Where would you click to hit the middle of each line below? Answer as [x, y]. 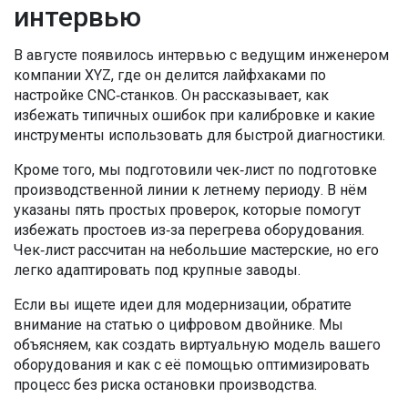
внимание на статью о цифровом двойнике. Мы [178, 325]
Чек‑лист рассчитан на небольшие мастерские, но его [196, 250]
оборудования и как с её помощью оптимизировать [192, 365]
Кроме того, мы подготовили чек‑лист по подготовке [195, 170]
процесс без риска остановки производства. [165, 385]
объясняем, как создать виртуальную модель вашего [197, 345]
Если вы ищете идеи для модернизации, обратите [183, 305]
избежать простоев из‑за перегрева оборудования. [189, 230]
